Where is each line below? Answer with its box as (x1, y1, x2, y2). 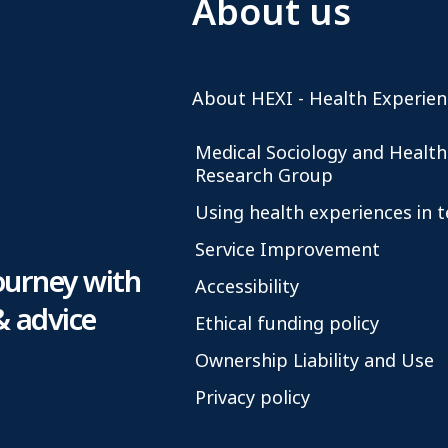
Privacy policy (195, 385, 311, 412)
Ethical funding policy (195, 311, 380, 338)
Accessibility (195, 274, 300, 301)
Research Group (195, 163, 334, 190)
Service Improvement (195, 237, 381, 264)
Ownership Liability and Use (195, 348, 435, 375)
